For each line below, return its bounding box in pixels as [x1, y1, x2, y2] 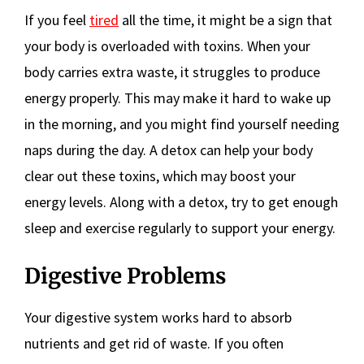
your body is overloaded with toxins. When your [24, 36, 310, 55]
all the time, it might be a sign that [119, 10, 332, 29]
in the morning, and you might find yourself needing [24, 114, 340, 133]
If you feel [24, 10, 89, 29]
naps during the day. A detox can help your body [24, 140, 313, 159]
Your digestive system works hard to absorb [24, 307, 292, 327]
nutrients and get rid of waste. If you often [24, 333, 284, 353]
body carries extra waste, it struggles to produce [24, 62, 320, 81]
